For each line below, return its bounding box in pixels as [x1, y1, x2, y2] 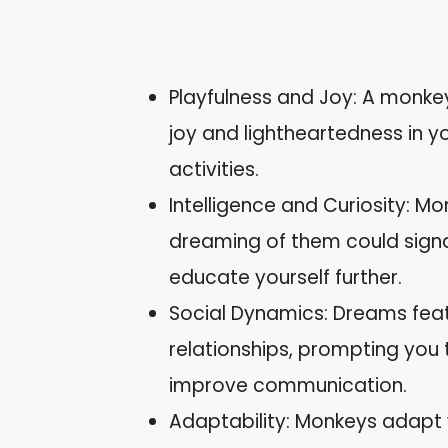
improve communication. [169, 372, 407, 400]
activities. [169, 156, 259, 184]
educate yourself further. [169, 264, 402, 292]
